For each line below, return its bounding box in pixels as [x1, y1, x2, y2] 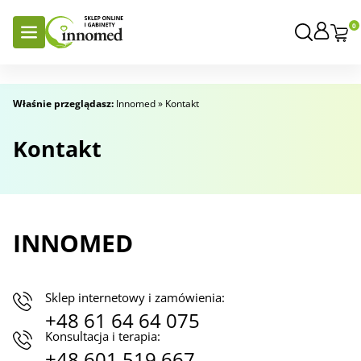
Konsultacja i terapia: [45, 328, 160, 344]
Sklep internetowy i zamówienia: [45, 289, 225, 305]
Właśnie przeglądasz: [13, 97, 114, 110]
